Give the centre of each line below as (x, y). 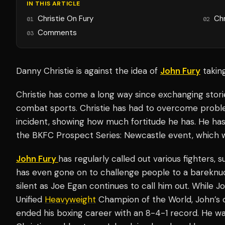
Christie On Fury (66, 18)
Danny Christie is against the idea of (88, 71)
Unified (30, 199)
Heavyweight (70, 199)
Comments (58, 32)
